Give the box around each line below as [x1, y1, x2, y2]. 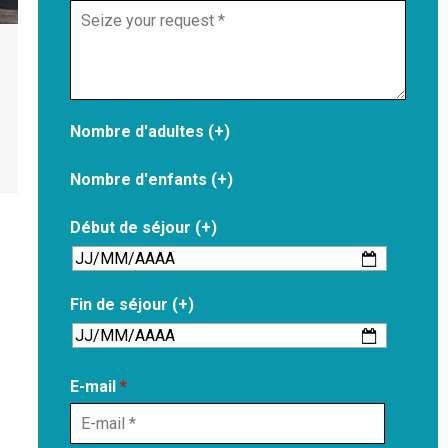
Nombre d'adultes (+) [70, 122, 230, 141]
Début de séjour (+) [70, 218, 217, 237]
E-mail [70, 377, 120, 396]
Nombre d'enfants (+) [70, 170, 233, 189]
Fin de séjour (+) [70, 295, 194, 314]
